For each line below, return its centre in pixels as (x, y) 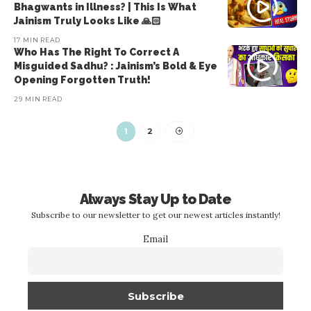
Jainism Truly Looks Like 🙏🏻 (87, 21)
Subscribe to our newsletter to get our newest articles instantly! (155, 215)
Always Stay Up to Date (155, 199)
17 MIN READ (37, 40)
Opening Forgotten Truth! (82, 80)
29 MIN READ (38, 99)
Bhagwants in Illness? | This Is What (105, 7)
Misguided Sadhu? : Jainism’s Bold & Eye (116, 66)
